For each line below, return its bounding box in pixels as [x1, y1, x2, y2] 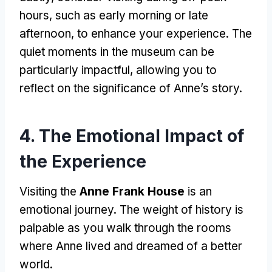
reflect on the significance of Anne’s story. [19, 81, 242, 95]
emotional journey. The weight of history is [19, 202, 243, 217]
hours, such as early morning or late [19, 8, 208, 22]
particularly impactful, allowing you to [19, 63, 217, 77]
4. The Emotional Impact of [19, 125, 244, 146]
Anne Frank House [80, 184, 185, 199]
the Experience [19, 151, 146, 172]
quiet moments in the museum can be [19, 44, 214, 59]
